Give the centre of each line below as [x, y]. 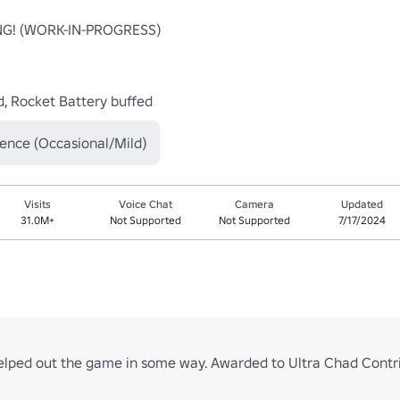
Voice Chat [146, 204]
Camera [254, 204]
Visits [38, 204]
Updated [362, 204]
